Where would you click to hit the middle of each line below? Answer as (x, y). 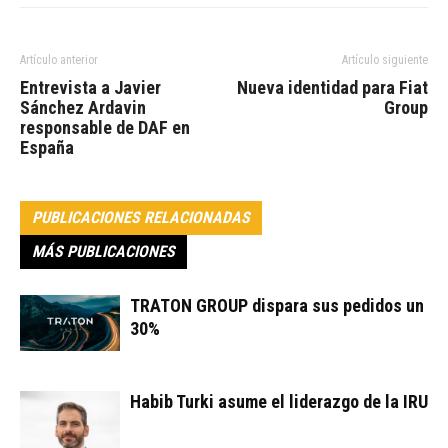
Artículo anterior (59, 60)
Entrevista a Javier (90, 88)
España (47, 148)
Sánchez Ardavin (83, 108)
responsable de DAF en (105, 128)
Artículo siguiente (385, 60)
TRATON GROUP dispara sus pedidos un (277, 306)
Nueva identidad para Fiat (332, 88)
